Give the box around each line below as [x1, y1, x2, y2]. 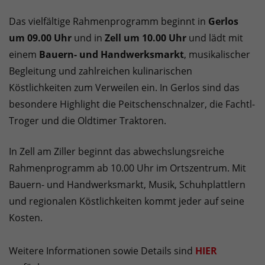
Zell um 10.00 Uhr [105, 31, 186, 45]
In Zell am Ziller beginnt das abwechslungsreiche [9, 145, 224, 159]
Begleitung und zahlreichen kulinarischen [9, 64, 192, 78]
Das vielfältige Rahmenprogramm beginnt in [9, 15, 208, 28]
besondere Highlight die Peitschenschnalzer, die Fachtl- [9, 98, 255, 111]
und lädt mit [186, 31, 243, 45]
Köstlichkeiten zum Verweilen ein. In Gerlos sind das [9, 81, 240, 95]
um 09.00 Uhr [9, 31, 72, 45]
